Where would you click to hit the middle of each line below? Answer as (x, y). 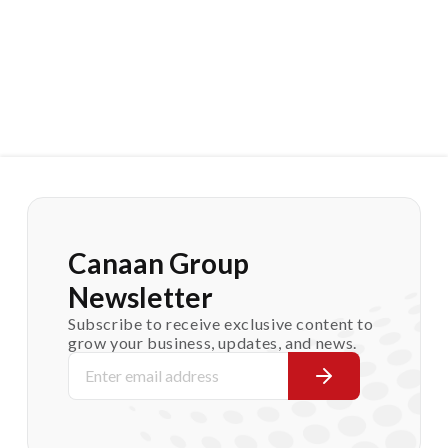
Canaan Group (158, 262)
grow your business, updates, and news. (212, 342)
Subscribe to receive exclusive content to (220, 323)
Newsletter (140, 296)
